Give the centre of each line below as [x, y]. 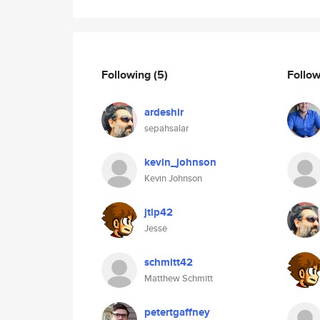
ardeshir [164, 112]
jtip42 [159, 212]
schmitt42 [169, 262]
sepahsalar [166, 128]
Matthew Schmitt [179, 278]
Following [127, 74]
